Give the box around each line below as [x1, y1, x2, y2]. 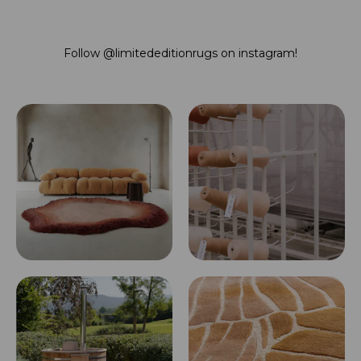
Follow [64, 46, 103, 61]
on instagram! [221, 46, 297, 61]
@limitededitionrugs [103, 46, 221, 61]
